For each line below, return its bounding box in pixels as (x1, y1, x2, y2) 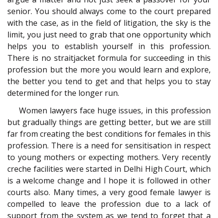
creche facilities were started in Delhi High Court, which (7, 163, 211, 175)
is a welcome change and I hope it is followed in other (7, 175, 211, 186)
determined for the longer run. (7, 87, 119, 98)
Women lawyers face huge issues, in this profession (19, 105, 211, 116)
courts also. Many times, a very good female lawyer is (7, 187, 211, 198)
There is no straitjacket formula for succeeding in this (7, 52, 211, 63)
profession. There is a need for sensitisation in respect (7, 140, 211, 151)
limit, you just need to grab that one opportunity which (7, 29, 211, 40)
